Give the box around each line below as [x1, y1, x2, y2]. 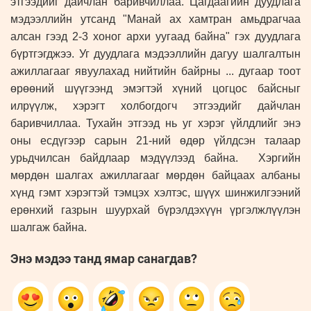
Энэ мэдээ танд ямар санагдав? [10, 251, 197, 266]
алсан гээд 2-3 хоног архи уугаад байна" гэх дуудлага [10, 30, 301, 42]
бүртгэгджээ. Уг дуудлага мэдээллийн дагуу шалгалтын [10, 47, 301, 60]
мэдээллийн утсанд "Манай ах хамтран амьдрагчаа [10, 12, 301, 25]
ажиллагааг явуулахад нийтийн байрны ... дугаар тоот [10, 65, 301, 77]
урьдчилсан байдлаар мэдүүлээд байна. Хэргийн [10, 151, 301, 164]
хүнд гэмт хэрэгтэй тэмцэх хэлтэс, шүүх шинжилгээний [10, 186, 301, 199]
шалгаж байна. [10, 221, 87, 233]
